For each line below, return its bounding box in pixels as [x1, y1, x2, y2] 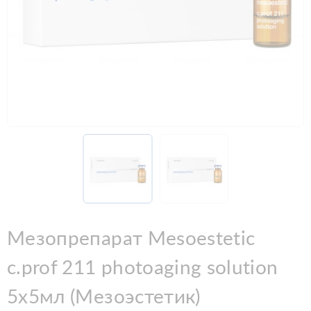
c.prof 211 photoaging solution [7, 258, 278, 278]
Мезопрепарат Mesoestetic [7, 228, 255, 249]
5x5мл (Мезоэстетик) [7, 287, 201, 307]
